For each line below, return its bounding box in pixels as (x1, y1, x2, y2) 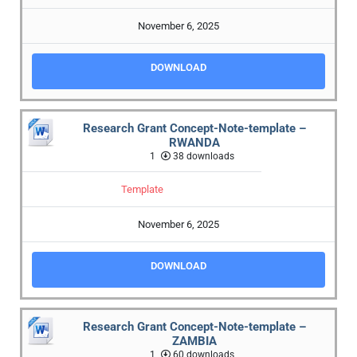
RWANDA (169, 135, 220, 151)
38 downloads (170, 151, 234, 163)
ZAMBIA (172, 334, 217, 349)
